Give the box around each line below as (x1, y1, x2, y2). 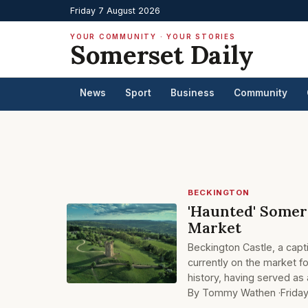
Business (170, 87, 214, 98)
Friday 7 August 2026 (70, 5, 160, 16)
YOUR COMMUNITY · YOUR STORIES (70, 32, 236, 41)
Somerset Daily (70, 38, 254, 71)
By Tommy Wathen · (188, 287, 280, 298)
